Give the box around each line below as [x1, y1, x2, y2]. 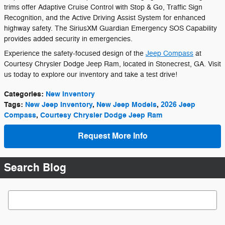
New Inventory [46, 89, 95, 99]
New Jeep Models [96, 100, 157, 110]
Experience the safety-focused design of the [4, 49, 146, 58]
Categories [4, 89, 41, 99]
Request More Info [77, 131, 148, 142]
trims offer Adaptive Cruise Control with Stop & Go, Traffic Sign [4, 3, 202, 12]
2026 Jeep [161, 100, 195, 110]
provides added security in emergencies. [4, 35, 133, 44]
